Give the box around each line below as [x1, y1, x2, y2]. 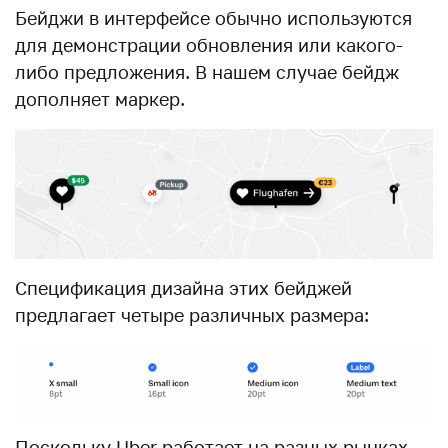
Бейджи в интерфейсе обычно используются [15, 6, 412, 29]
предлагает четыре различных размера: [15, 304, 369, 327]
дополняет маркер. [15, 87, 185, 110]
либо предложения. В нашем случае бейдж [15, 60, 399, 83]
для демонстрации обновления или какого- [15, 33, 403, 56]
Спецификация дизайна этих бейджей [15, 277, 352, 300]
